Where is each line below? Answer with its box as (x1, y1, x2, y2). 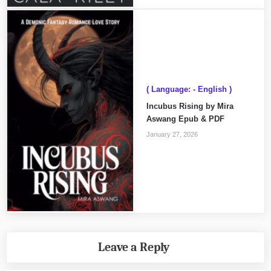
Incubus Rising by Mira (146, 101, 233, 111)
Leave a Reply (97, 240, 169, 255)
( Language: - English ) (146, 84, 232, 94)
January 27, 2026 (146, 131, 198, 139)
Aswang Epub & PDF (146, 114, 224, 123)
